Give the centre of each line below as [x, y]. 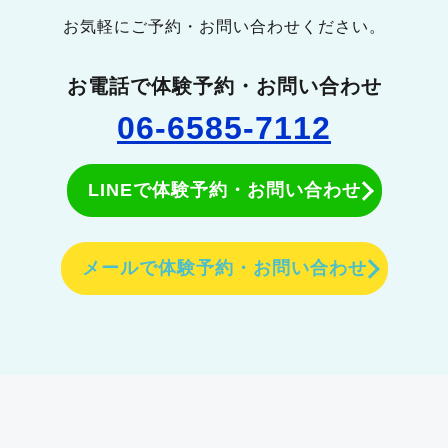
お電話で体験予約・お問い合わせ [224, 86]
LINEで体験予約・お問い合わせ [224, 190]
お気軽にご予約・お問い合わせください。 [224, 26]
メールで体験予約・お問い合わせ [224, 268]
